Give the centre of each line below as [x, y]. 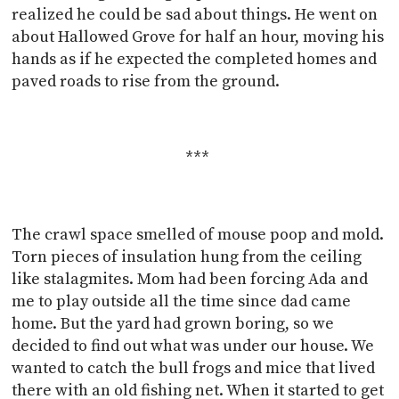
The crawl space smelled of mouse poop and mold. [198, 234]
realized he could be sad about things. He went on [195, 14]
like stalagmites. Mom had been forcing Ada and [190, 279]
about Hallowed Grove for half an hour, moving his [198, 37]
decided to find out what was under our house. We [193, 346]
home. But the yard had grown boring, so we [173, 323]
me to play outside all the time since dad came [182, 301]
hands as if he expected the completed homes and [195, 59]
